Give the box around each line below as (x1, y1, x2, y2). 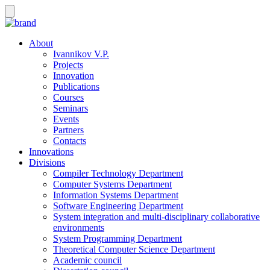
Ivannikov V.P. (53, 49, 109, 59)
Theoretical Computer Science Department (53, 244, 215, 254)
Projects (53, 60, 83, 70)
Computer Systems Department (53, 179, 172, 189)
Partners (53, 125, 84, 135)
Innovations (29, 146, 74, 157)
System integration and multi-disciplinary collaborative (53, 212, 260, 222)
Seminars (53, 103, 88, 113)
